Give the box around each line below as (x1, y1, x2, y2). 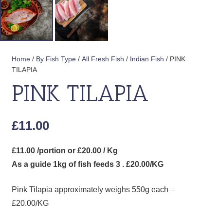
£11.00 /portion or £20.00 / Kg (12, 146, 118, 155)
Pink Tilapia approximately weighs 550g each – (12, 185, 175, 194)
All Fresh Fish (82, 54, 124, 63)
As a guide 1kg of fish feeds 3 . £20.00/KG (12, 160, 163, 169)
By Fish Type (36, 54, 76, 63)
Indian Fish (130, 54, 164, 63)
